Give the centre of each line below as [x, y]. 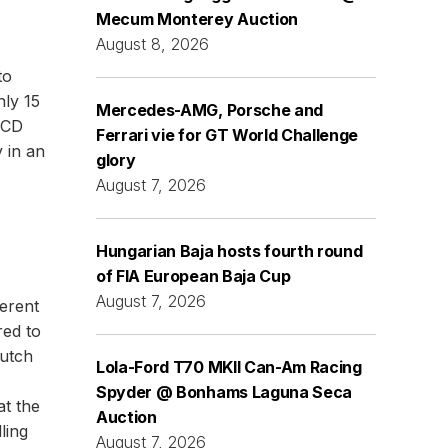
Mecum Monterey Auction [197, 18]
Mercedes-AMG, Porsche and [209, 109]
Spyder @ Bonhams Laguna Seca [224, 391]
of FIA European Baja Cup [193, 275]
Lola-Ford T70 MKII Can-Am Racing [229, 366]
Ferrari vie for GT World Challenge [227, 134]
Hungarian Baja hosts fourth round [229, 250]
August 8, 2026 [152, 43]
